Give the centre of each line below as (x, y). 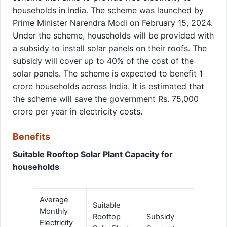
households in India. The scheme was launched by (108, 10)
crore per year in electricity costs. (78, 111)
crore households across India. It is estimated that (108, 86)
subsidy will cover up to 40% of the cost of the (103, 61)
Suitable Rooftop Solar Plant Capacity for (93, 154)
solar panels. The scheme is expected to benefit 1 (108, 73)
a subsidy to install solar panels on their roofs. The (110, 48)
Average (54, 200)
